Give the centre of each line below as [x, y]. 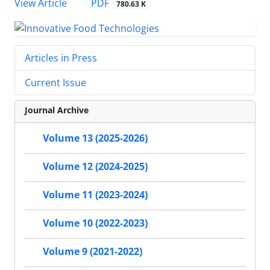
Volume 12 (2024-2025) [95, 167]
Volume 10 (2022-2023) [95, 223]
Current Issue [55, 82]
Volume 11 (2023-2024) [95, 195]
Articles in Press [61, 58]
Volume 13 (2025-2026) [95, 138]
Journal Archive [57, 110]
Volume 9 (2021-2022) [93, 252]
